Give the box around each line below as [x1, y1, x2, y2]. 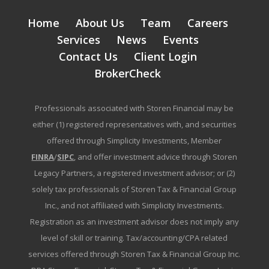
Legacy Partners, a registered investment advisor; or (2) [34, 168, 235, 179]
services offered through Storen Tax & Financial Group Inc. [28, 249, 241, 260]
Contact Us [58, 49, 118, 64]
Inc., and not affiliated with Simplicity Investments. [44, 200, 224, 211]
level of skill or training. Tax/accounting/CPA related [41, 232, 228, 244]
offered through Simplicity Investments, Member [47, 135, 222, 147]
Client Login [133, 49, 197, 64]
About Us [75, 16, 124, 31]
